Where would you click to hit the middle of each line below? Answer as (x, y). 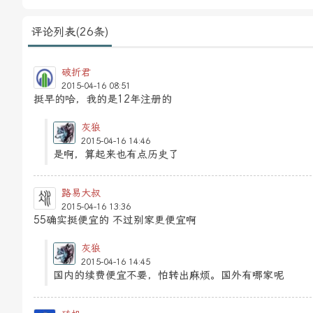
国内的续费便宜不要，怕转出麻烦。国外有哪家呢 (168, 276)
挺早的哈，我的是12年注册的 (103, 99)
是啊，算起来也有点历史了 (116, 154)
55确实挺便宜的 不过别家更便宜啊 (115, 220)
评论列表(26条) (70, 32)
